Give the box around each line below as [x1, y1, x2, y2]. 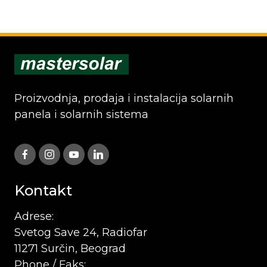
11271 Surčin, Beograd [14, 242, 126, 255]
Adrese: [14, 210, 54, 223]
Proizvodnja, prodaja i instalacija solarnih [14, 92, 234, 105]
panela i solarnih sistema [14, 108, 148, 121]
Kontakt [14, 182, 72, 199]
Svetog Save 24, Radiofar [14, 226, 147, 239]
